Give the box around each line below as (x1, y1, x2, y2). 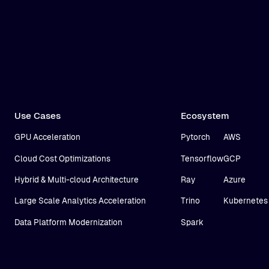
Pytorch (180, 133, 210, 142)
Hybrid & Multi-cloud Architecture (14, 175, 139, 184)
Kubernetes (223, 196, 268, 206)
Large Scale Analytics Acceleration (14, 196, 147, 206)
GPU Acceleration (14, 133, 81, 142)
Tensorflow (180, 154, 223, 163)
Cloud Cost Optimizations (14, 154, 111, 163)
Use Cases (14, 110, 61, 121)
